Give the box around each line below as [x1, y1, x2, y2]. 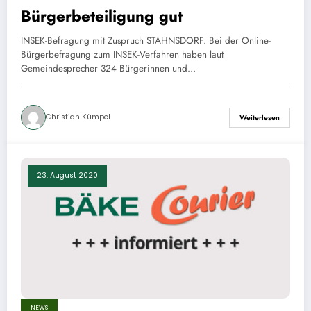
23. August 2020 [37, 170, 98, 181]
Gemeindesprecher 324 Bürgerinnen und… [21, 62, 196, 76]
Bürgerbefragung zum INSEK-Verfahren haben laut [21, 48, 224, 62]
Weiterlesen [239, 112, 280, 123]
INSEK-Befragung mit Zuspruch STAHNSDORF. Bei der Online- [21, 34, 271, 48]
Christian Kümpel [46, 112, 110, 123]
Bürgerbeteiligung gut [21, 5, 183, 28]
